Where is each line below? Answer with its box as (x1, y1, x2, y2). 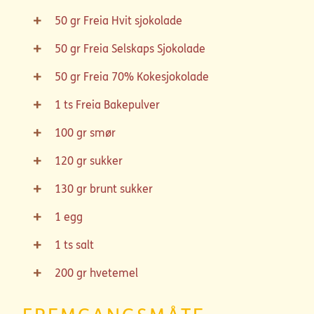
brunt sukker (90, 182, 153, 196)
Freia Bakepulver (76, 98, 160, 111)
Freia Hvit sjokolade (83, 14, 182, 27)
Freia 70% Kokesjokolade (83, 70, 209, 83)
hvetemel (90, 266, 138, 280)
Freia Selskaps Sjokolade (83, 42, 205, 55)
